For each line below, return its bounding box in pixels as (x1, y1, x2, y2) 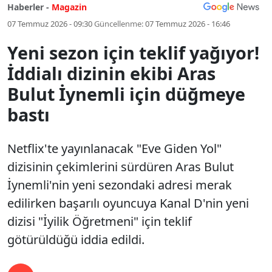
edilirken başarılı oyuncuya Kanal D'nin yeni (7, 195, 249, 211)
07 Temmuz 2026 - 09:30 (7, 18, 92, 29)
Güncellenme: (94, 18, 143, 29)
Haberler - (7, 1, 49, 13)
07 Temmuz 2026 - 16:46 (145, 18, 230, 29)
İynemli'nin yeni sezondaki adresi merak (7, 177, 232, 193)
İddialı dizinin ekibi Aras (7, 61, 216, 85)
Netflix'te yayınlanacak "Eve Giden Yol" (7, 140, 222, 157)
